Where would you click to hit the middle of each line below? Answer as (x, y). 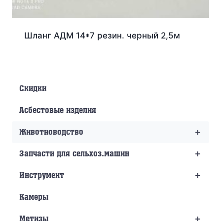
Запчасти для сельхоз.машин (74, 154)
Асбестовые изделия (58, 110)
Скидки (33, 89)
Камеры (34, 197)
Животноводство (51, 132)
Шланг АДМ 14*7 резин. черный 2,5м (102, 35)
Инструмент (42, 175)
